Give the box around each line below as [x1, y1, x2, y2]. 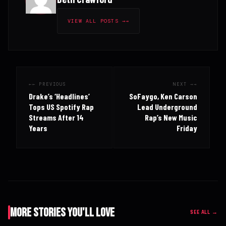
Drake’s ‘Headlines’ [29, 91, 90, 101]
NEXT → [173, 81, 194, 87]
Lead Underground [137, 101, 197, 111]
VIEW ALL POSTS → [68, 17, 126, 24]
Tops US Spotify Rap [29, 101, 94, 111]
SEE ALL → [190, 209, 218, 216]
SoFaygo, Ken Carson [129, 91, 197, 101]
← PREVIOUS [32, 81, 67, 87]
